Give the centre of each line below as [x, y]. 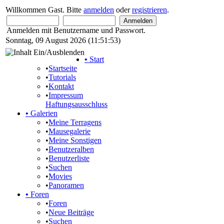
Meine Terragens [75, 122]
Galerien [43, 113]
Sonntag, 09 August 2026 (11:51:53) [63, 40]
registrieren [149, 10]
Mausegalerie [69, 131]
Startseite [63, 68]
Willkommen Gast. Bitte [44, 10]
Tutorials [62, 77]
